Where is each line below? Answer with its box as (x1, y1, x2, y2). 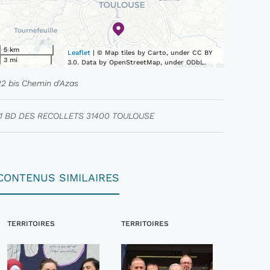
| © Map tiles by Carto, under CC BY (90, 49, 213, 57)
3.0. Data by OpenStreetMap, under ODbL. (67, 58, 207, 66)
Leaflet (67, 49, 91, 57)
